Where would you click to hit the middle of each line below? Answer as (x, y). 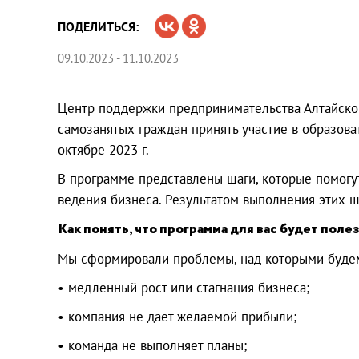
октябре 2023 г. (103, 149)
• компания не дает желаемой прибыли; (177, 316)
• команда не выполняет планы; (152, 345)
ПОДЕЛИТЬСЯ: (98, 26)
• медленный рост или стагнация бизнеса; (184, 287)
